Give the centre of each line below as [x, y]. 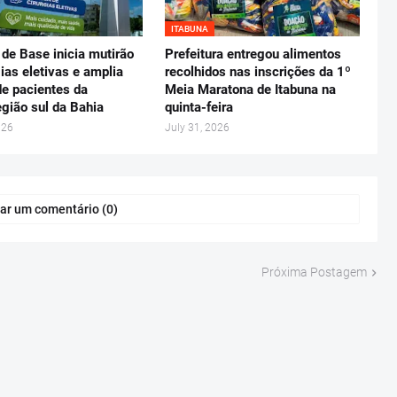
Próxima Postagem [314, 272]
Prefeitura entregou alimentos [253, 54]
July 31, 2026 [198, 128]
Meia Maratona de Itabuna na [251, 90]
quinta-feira [199, 107]
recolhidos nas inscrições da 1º [258, 72]
